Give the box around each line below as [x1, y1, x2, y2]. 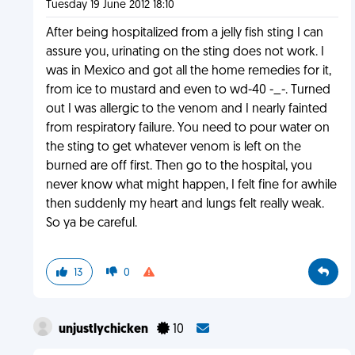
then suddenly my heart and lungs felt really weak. [45, 198, 324, 211]
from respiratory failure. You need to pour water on [45, 122, 330, 135]
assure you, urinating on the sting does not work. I [45, 46, 324, 59]
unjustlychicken [58, 323, 151, 336]
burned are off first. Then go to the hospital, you [45, 160, 312, 173]
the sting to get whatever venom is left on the [45, 141, 301, 154]
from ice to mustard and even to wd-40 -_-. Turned [45, 84, 330, 97]
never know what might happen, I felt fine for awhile [45, 179, 337, 192]
